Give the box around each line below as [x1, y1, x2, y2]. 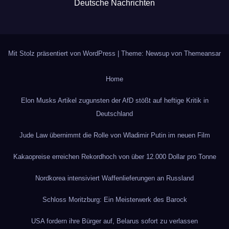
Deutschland [96, 109, 133, 118]
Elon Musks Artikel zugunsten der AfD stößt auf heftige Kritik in [20, 96, 209, 104]
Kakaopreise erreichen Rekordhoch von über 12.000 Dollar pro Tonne [13, 152, 216, 161]
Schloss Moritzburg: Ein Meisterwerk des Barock [42, 195, 187, 203]
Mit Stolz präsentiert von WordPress [8, 49, 118, 57]
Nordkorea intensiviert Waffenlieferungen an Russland [35, 174, 194, 182]
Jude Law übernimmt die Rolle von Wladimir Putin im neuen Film [19, 131, 210, 139]
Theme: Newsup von [121, 49, 184, 57]
